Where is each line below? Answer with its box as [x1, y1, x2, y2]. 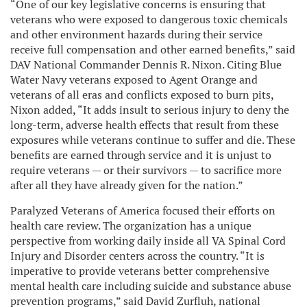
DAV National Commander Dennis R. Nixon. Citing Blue [10, 57, 282, 72]
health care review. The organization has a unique [10, 218, 251, 233]
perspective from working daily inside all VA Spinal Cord [10, 233, 286, 248]
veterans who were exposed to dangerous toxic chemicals [10, 12, 288, 27]
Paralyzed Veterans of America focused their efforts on [10, 203, 275, 218]
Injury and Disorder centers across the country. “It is [10, 248, 265, 263]
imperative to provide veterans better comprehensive [10, 263, 269, 278]
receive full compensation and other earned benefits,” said [10, 42, 295, 57]
